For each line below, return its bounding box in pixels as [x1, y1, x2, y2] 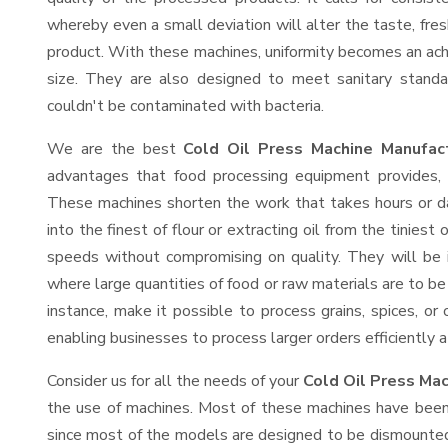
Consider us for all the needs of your [47, 370, 303, 392]
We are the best [47, 138, 184, 160]
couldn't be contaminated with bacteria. [47, 95, 324, 117]
